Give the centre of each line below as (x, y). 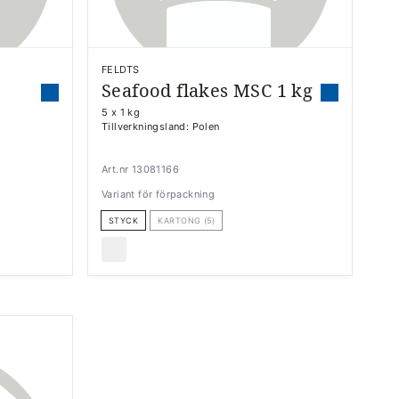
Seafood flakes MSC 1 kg (208, 90)
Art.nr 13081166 (140, 169)
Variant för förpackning (159, 194)
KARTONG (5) (187, 220)
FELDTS (121, 69)
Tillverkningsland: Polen (161, 126)
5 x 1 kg (121, 112)
